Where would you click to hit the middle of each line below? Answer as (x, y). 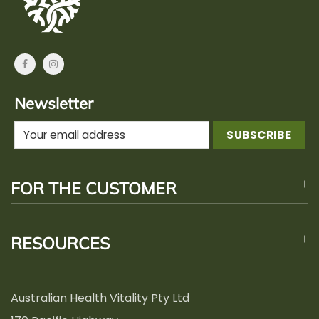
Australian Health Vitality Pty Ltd (100, 298)
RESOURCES (60, 244)
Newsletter (54, 103)
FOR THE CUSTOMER (94, 189)
